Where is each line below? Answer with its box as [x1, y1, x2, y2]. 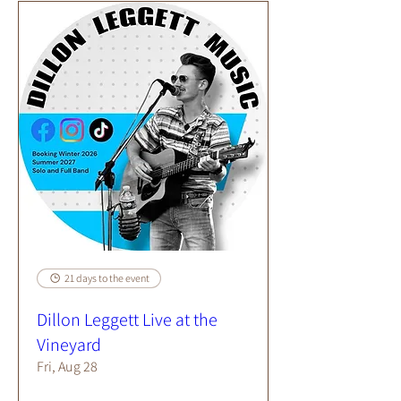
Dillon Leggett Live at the [37, 308, 218, 331]
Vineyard [37, 333, 101, 356]
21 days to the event [64, 271, 149, 285]
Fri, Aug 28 [37, 357, 98, 376]
